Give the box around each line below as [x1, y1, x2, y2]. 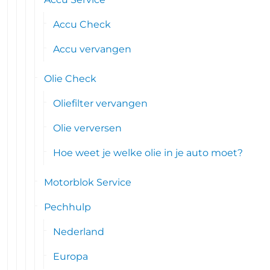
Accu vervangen [53, 43, 132, 55]
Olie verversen [53, 122, 122, 134]
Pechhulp [44, 201, 92, 213]
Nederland [53, 226, 105, 237]
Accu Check [53, 19, 111, 30]
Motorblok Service [44, 177, 132, 188]
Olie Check [44, 73, 97, 84]
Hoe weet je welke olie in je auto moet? [53, 147, 243, 159]
